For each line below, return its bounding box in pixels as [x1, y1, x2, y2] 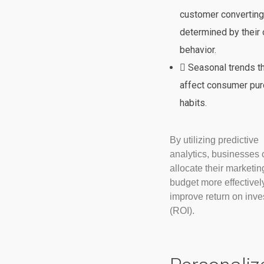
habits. [180, 97, 207, 108]
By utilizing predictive [169, 134, 259, 145]
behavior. [180, 44, 217, 55]
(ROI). [169, 205, 194, 216]
